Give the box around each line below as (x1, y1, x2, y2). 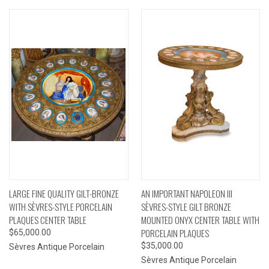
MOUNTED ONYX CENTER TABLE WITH (141, 213, 259, 226)
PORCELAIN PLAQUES (141, 226, 209, 240)
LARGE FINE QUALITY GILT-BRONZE (9, 186, 119, 200)
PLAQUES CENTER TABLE (9, 213, 86, 226)
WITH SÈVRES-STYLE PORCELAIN (9, 199, 112, 213)
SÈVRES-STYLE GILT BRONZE (141, 199, 231, 213)
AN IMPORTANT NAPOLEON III (141, 186, 232, 200)
